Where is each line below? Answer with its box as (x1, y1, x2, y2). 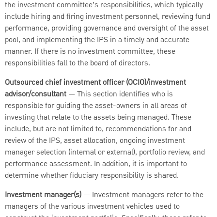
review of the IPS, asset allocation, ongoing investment (5, 135, 185, 147)
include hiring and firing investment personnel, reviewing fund (5, 11, 210, 23)
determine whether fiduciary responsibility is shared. (5, 170, 179, 182)
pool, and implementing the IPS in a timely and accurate (5, 34, 189, 46)
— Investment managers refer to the (81, 189, 203, 201)
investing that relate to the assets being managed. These (5, 112, 191, 124)
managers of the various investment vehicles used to (5, 201, 180, 213)
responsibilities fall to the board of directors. (5, 58, 150, 70)
